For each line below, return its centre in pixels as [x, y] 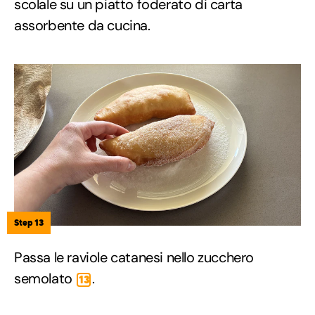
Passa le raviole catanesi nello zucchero [134, 258]
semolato [45, 279]
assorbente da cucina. [82, 26]
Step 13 [29, 223]
